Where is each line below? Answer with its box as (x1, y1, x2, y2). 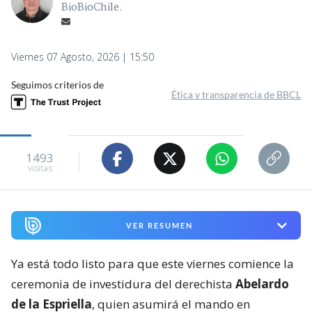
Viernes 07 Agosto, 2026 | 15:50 (11, 50, 154, 64)
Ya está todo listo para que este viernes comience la (11, 256, 294, 272)
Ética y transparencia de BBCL (171, 88, 301, 101)
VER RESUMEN (125, 221, 193, 231)
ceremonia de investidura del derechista (11, 276, 233, 292)
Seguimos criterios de (11, 79, 104, 91)
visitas (27, 162, 52, 174)
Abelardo (233, 276, 289, 292)
